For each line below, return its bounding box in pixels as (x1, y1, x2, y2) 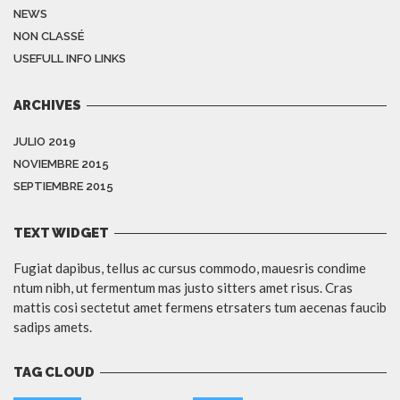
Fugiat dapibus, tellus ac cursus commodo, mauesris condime (13, 260, 366, 277)
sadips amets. (13, 319, 92, 336)
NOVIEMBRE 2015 (13, 157, 109, 171)
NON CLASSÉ (13, 29, 84, 44)
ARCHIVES (13, 97, 81, 114)
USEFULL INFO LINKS (13, 52, 126, 66)
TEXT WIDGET (13, 225, 109, 242)
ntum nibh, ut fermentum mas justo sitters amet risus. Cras (13, 279, 353, 296)
